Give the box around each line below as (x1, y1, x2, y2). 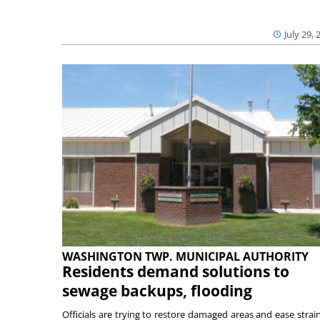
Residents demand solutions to (62, 261, 289, 281)
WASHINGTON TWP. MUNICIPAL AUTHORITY (62, 248, 309, 264)
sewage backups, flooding (62, 280, 252, 301)
